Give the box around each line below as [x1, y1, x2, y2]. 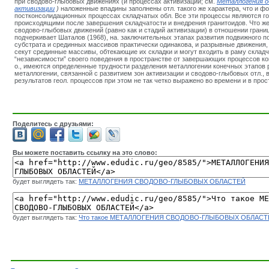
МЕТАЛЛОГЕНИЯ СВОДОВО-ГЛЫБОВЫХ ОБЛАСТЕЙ [79, 178, 246, 185]
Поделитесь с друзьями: [13, 120, 94, 127]
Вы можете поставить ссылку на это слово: [13, 149, 157, 156]
